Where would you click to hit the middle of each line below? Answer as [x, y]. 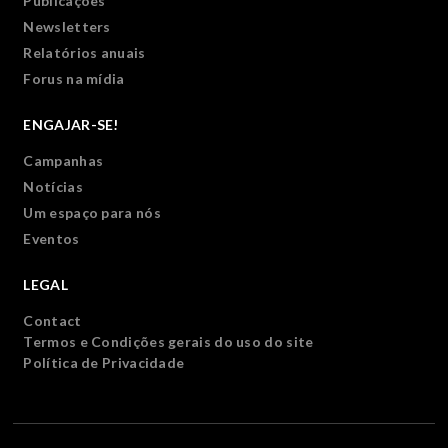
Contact [52, 320]
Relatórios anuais [84, 52]
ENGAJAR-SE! [71, 124]
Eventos [51, 238]
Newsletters [67, 26]
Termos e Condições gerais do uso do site [168, 341]
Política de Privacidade [104, 362]
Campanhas [63, 160]
